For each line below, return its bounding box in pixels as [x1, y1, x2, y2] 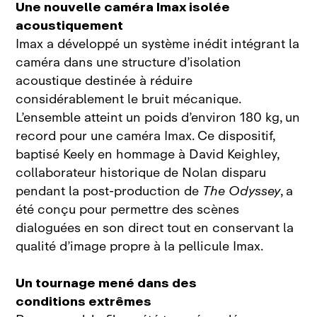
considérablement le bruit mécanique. [16, 88, 241, 110]
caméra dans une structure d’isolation [16, 52, 242, 74]
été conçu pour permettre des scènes [16, 199, 240, 221]
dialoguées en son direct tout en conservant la [16, 217, 294, 239]
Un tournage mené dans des [16, 272, 197, 294]
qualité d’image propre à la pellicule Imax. [16, 236, 264, 258]
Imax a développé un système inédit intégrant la [16, 33, 300, 55]
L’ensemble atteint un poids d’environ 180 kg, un [16, 107, 301, 129]
